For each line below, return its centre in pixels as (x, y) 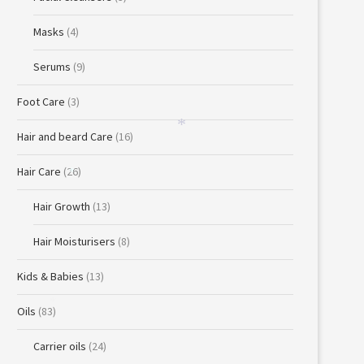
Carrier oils (60, 346)
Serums (52, 67)
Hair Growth (62, 206)
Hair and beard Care (65, 136)
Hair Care (39, 171)
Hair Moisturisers (74, 241)
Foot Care (41, 102)
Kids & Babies (50, 276)
